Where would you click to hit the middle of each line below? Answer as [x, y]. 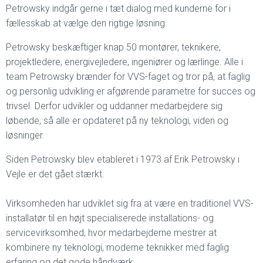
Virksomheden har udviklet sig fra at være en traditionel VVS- [130, 203]
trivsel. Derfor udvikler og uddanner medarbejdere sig [114, 106]
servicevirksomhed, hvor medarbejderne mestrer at [111, 233]
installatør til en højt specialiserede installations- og [110, 218]
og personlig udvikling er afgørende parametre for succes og [131, 91]
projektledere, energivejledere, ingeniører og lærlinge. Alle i [124, 62]
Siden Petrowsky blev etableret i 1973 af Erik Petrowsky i [123, 159]
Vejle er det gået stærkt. [55, 174]
